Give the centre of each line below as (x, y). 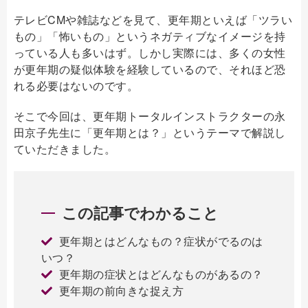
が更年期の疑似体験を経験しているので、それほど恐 (150, 69)
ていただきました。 (65, 148)
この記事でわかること (140, 212)
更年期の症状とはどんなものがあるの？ (161, 274)
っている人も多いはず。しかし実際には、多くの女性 (150, 52)
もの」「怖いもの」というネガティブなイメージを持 (150, 36)
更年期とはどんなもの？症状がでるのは (161, 241)
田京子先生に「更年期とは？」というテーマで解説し (150, 132)
